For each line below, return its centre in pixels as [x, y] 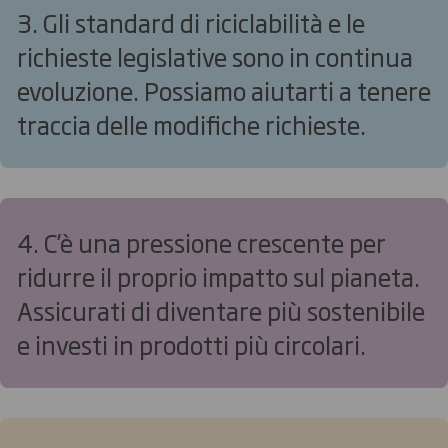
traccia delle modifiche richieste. [191, 123]
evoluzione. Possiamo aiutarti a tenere [224, 89]
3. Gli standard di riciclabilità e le [191, 21]
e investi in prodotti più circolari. [191, 343]
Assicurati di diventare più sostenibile [221, 309]
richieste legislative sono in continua [215, 55]
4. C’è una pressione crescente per [201, 241]
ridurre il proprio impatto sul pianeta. [218, 275]
